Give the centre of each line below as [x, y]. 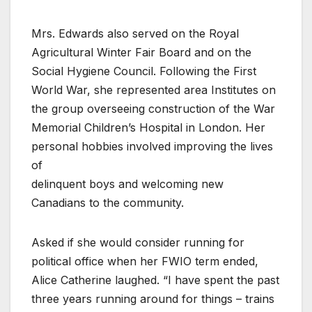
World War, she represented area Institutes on [154, 89]
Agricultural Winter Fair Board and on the [141, 52]
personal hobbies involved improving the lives [152, 146]
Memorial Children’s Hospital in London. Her [148, 127]
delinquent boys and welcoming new [127, 184]
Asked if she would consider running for [138, 242]
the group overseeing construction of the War [153, 108]
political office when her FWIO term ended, [145, 261]
